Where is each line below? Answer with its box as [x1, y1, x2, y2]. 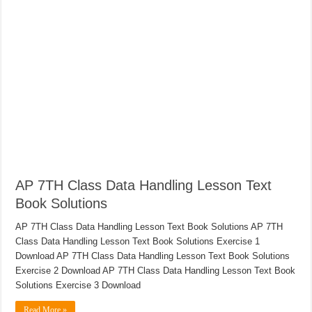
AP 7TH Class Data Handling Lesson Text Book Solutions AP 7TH [15, 221, 283, 233]
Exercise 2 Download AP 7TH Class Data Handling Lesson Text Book [15, 265, 296, 276]
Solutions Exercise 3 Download [15, 280, 141, 291]
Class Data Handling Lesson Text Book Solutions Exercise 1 [15, 236, 260, 247]
